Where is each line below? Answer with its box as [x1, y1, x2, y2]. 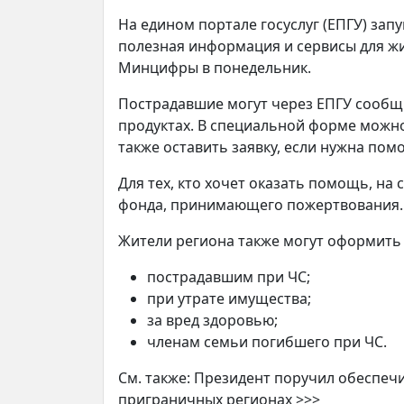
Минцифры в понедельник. [118, 58, 311, 78]
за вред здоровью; [147, 310, 278, 331]
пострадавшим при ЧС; [147, 267, 310, 288]
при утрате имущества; [147, 289, 311, 309]
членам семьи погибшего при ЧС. [147, 332, 387, 353]
